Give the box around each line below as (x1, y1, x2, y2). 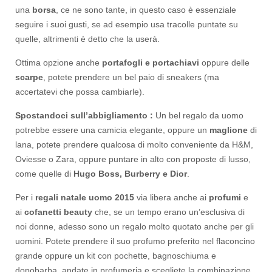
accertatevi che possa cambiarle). (15, 86, 144, 97)
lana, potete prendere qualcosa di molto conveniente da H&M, (15, 139, 253, 149)
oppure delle (199, 57, 250, 67)
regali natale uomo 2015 (35, 192, 134, 202)
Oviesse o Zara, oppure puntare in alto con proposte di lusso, (15, 154, 251, 164)
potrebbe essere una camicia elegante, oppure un (15, 124, 209, 135)
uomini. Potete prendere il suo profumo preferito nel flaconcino (15, 236, 255, 246)
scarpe (15, 72, 43, 82)
